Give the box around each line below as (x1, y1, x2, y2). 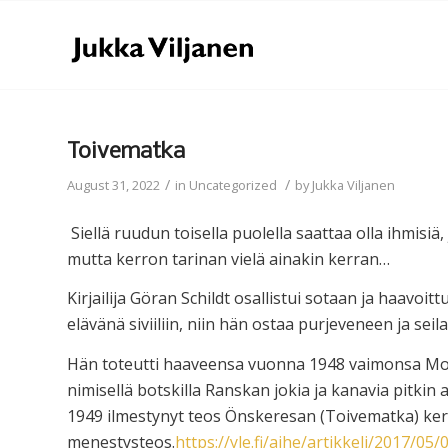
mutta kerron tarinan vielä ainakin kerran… (67, 247, 390, 270)
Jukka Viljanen (312, 176, 395, 194)
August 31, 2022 (67, 176, 160, 194)
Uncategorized (189, 176, 277, 194)
